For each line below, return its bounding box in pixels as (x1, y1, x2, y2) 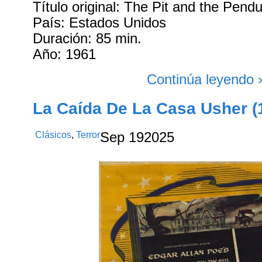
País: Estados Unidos (33, 15, 167, 31)
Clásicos (35, 129, 72, 140)
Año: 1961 (33, 47, 96, 63)
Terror (76, 129, 101, 140)
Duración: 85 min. (33, 31, 142, 47)
